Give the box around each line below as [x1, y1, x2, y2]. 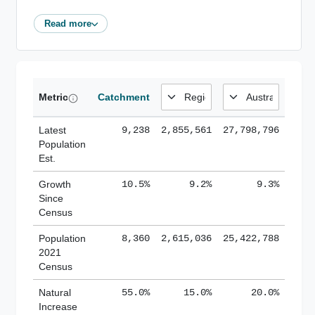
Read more [44, 18, 91, 29]
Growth [39, 179, 71, 191]
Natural [39, 287, 71, 299]
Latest [39, 124, 66, 136]
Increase [39, 301, 77, 313]
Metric [39, 91, 68, 103]
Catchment [98, 91, 150, 103]
